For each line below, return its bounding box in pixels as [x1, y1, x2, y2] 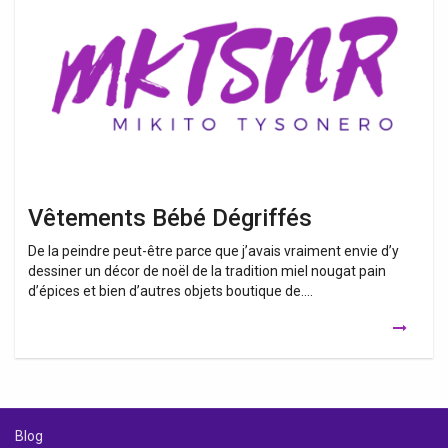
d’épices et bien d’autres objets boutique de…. [28, 283, 313, 300]
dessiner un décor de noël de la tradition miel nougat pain [28, 263, 386, 280]
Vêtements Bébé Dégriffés [28, 204, 312, 233]
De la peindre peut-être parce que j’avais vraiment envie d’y [28, 243, 399, 260]
